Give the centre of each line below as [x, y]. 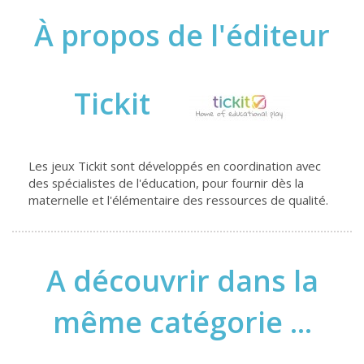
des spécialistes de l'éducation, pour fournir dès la [166, 183]
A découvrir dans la [182, 281]
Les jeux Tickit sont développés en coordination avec [175, 166]
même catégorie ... [182, 322]
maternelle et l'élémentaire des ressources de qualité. [180, 200]
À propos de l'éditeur [182, 35]
